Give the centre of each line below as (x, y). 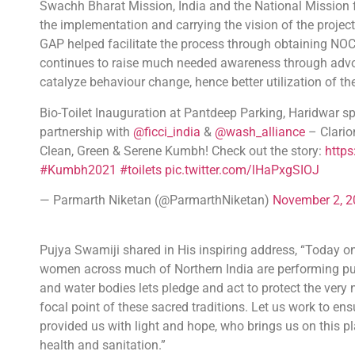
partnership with (86, 132)
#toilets (141, 170)
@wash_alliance (260, 132)
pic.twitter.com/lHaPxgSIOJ (242, 170)
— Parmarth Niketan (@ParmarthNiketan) (156, 200)
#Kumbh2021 (78, 170)
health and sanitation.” (103, 345)
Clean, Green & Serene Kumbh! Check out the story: (182, 151)
